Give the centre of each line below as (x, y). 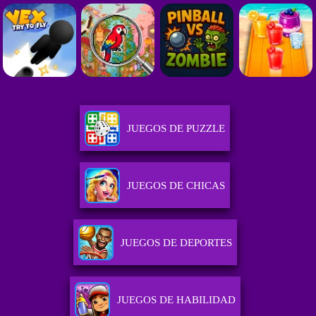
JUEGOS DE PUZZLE (176, 129)
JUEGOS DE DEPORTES (176, 243)
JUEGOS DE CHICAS (176, 186)
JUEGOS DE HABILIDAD (176, 300)
